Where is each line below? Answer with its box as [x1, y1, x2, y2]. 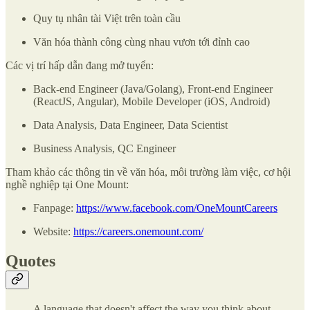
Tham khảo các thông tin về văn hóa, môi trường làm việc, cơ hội [6, 165, 291, 178]
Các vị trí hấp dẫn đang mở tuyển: [6, 59, 156, 71]
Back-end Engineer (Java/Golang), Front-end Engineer [33, 82, 273, 95]
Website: [33, 225, 73, 237]
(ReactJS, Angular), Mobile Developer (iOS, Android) [33, 95, 270, 107]
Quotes [6, 251, 55, 270]
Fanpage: [33, 201, 76, 214]
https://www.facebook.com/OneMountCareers [76, 201, 277, 214]
